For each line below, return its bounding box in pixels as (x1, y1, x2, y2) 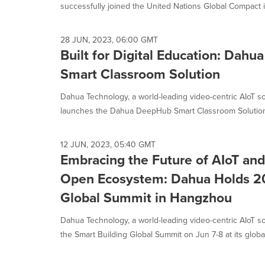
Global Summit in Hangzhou (60, 188, 232, 207)
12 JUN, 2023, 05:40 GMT (60, 138, 156, 150)
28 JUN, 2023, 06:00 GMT (60, 34, 158, 46)
